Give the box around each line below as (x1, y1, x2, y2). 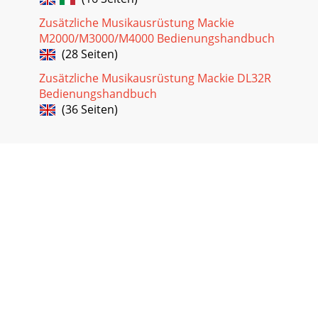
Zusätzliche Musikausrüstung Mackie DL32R (39, 70, 271, 86)
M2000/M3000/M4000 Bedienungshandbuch (39, 30, 275, 46)
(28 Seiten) (56, 45, 118, 62)
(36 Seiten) (56, 101, 118, 117)
